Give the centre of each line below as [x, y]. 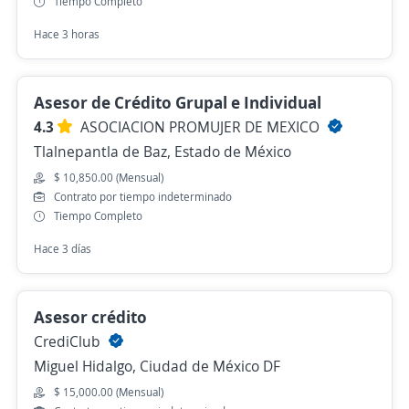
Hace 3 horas [67, 34]
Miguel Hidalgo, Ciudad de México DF [157, 366]
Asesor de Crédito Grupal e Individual [178, 102]
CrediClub [69, 341]
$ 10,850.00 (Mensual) [109, 177]
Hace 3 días [63, 248]
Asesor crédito [90, 316]
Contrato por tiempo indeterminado [143, 196]
